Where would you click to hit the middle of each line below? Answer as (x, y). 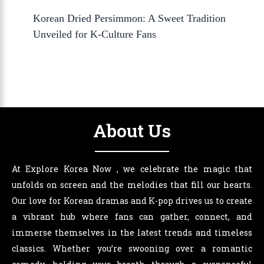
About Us (132, 130)
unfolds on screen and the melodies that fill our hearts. (132, 185)
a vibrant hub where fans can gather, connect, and (132, 217)
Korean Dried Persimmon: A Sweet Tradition (130, 19)
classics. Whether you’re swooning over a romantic (132, 249)
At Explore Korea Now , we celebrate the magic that (132, 169)
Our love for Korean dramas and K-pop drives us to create (132, 201)
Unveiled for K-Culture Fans (95, 34)
